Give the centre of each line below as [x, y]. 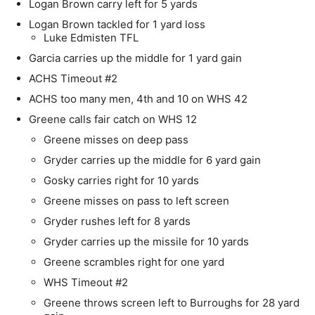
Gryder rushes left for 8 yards [117, 221]
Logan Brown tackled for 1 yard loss [117, 25]
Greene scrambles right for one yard [134, 262]
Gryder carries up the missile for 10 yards [146, 242]
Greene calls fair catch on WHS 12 [113, 120]
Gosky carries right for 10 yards [121, 181]
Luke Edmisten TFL [91, 38]
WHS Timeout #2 [86, 283]
